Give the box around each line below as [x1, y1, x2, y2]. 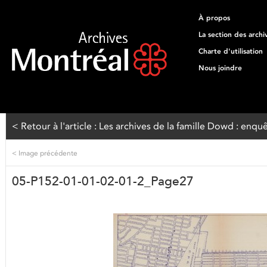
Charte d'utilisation [198, 47, 263, 55]
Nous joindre [198, 64, 242, 72]
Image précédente [17, 148, 77, 157]
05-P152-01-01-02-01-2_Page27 [12, 173, 194, 189]
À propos [198, 14, 230, 22]
